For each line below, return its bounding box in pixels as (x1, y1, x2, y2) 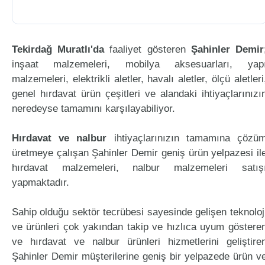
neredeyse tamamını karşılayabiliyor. (12, 103, 175, 114)
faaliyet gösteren (104, 44, 191, 55)
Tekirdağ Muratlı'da (12, 44, 105, 55)
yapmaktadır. (12, 177, 69, 188)
